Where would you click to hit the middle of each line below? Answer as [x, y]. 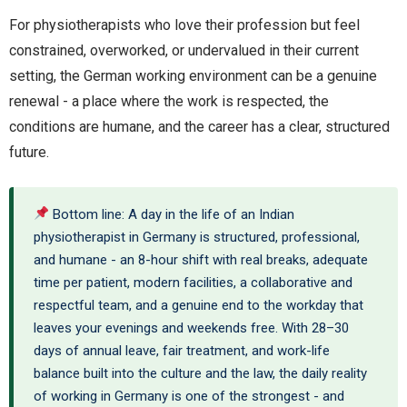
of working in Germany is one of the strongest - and [189, 396]
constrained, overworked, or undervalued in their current [184, 50]
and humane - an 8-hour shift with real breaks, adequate [201, 259]
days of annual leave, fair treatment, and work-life [182, 350]
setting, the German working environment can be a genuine [193, 75]
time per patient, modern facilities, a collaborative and [193, 282]
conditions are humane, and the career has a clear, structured [199, 126]
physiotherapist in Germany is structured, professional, [197, 237]
